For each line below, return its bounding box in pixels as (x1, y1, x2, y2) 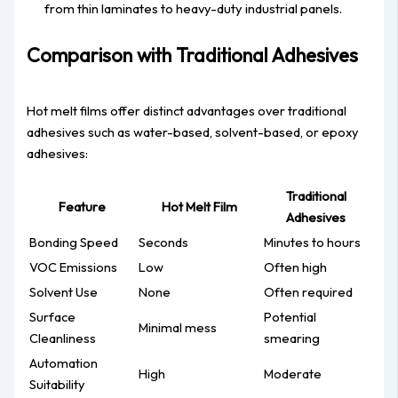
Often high (264, 259, 328, 276)
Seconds (139, 234, 189, 251)
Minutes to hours (264, 234, 362, 251)
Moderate (264, 365, 322, 383)
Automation (29, 354, 99, 372)
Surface (29, 308, 76, 326)
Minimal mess (139, 319, 218, 337)
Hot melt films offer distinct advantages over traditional (27, 101, 347, 119)
